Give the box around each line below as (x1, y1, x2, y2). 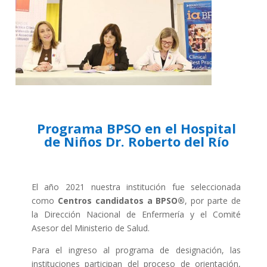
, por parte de (185, 195, 241, 207)
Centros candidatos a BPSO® (57, 195, 185, 207)
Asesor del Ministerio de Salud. (31, 222, 150, 234)
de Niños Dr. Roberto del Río (44, 132, 229, 151)
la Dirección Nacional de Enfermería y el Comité (31, 209, 241, 221)
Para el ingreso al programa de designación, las (31, 244, 241, 256)
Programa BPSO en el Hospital (36, 119, 236, 138)
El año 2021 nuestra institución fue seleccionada (31, 181, 241, 193)
